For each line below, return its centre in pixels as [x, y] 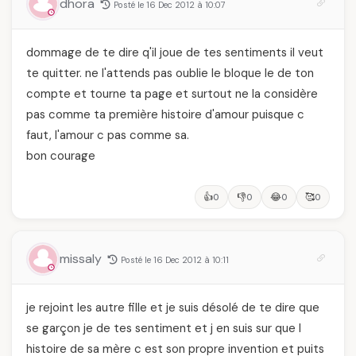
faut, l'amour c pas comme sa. [108, 135]
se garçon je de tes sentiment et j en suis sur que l [164, 328]
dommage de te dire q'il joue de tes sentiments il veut [175, 52]
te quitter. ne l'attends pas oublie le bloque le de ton [170, 73]
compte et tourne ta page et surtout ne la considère [172, 94]
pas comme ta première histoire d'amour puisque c [165, 114]
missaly [82, 259]
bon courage [61, 156]
